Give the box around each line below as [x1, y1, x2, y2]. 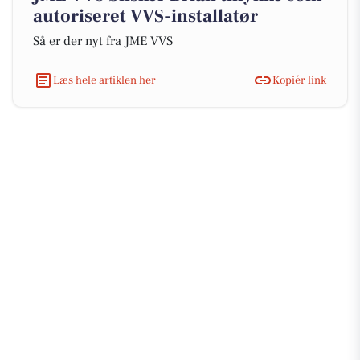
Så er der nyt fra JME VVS [33, 33, 173, 49]
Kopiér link [272, 72, 326, 88]
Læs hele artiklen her [53, 72, 156, 88]
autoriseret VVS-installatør [33, 5, 258, 27]
